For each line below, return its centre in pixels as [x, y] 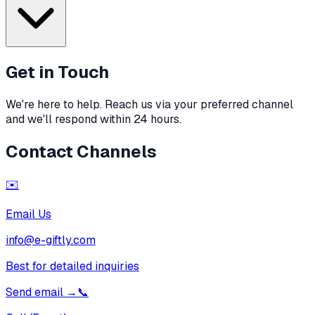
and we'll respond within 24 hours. [94, 119]
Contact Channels [81, 151]
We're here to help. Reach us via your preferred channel [149, 104]
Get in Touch [57, 72]
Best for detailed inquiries [72, 266]
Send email [34, 292]
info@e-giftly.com [51, 240]
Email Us [28, 214]
